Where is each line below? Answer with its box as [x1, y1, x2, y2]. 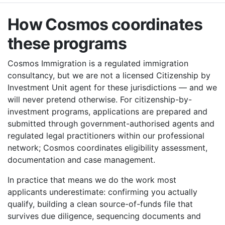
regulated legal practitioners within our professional [8, 131, 204, 141]
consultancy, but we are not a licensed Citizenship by [8, 70, 210, 81]
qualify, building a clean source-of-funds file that [8, 199, 193, 209]
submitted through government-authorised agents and [8, 119, 214, 129]
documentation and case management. [8, 155, 155, 165]
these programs [8, 34, 127, 54]
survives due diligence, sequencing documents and [8, 211, 201, 221]
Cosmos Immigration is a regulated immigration [8, 58, 188, 69]
